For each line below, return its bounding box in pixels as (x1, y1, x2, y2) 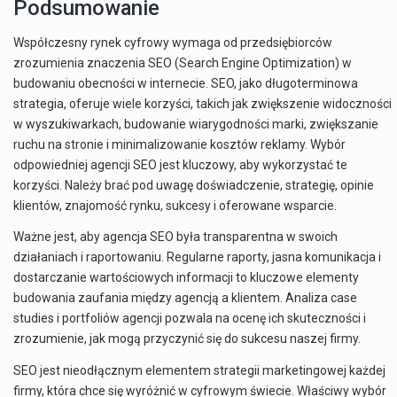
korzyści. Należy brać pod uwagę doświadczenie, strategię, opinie (13, 177, 374, 192)
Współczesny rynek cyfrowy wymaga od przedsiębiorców (13, 35, 332, 50)
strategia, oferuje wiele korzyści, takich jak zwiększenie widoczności (13, 96, 392, 111)
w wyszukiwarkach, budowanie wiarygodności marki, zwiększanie (13, 116, 378, 131)
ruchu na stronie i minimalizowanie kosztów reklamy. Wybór (13, 136, 346, 152)
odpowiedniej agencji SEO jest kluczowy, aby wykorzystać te (13, 157, 347, 172)
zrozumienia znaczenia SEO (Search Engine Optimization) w (13, 55, 352, 70)
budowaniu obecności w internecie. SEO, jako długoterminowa (13, 75, 358, 90)
